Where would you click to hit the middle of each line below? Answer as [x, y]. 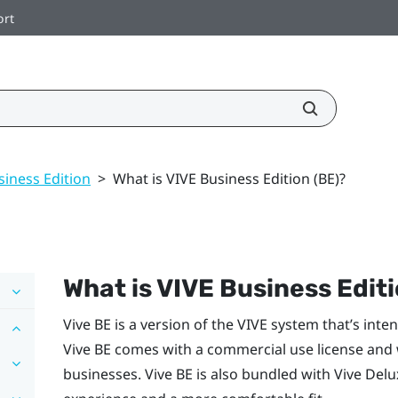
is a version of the [174, 324]
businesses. [103, 374]
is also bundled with [263, 374]
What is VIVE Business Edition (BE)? [229, 178]
